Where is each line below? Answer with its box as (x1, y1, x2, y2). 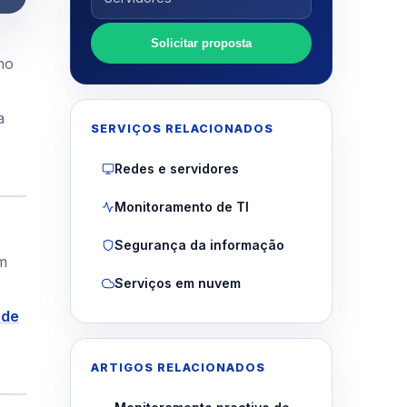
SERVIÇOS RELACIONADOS (90, 122, 273, 136)
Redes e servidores (114, 161, 239, 177)
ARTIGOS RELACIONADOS (90, 361, 265, 375)
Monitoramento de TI (114, 199, 249, 215)
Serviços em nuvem (114, 275, 241, 292)
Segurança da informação (114, 237, 284, 253)
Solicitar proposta (150, 36, 252, 51)
